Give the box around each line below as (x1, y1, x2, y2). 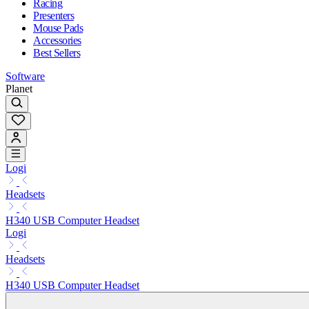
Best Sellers (33, 46, 81, 59)
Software (6, 70, 45, 82)
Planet (6, 82, 32, 94)
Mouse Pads (33, 21, 83, 34)
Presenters (33, 9, 74, 21)
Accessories (33, 34, 81, 46)
